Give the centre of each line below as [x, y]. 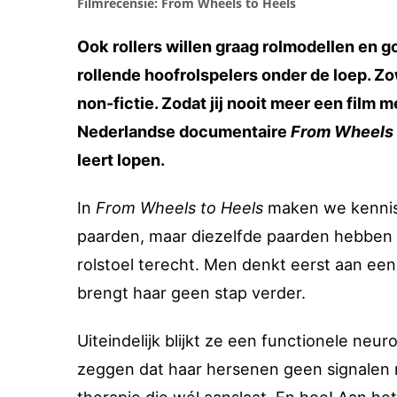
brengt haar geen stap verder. [191, 293]
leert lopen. [121, 160]
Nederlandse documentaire [184, 132]
